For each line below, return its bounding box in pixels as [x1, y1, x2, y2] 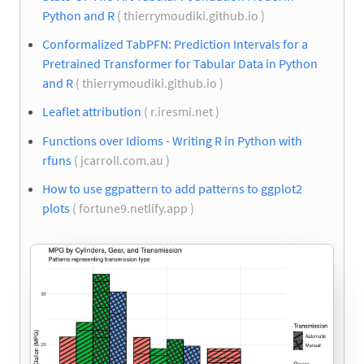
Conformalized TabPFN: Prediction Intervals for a [42, 36, 308, 53]
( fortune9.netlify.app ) [70, 199, 197, 216]
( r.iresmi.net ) [141, 103, 222, 120]
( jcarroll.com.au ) [71, 151, 172, 168]
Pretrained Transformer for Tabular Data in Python [42, 55, 318, 72]
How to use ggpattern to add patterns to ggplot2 [42, 180, 302, 197]
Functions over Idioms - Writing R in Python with [42, 132, 302, 149]
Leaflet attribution [42, 103, 141, 120]
